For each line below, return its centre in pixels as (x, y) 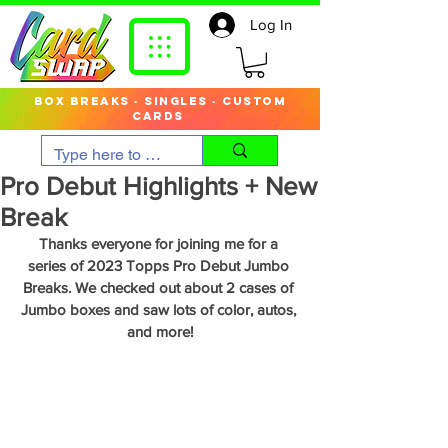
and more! (160, 332)
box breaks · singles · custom (160, 101)
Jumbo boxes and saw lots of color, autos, (160, 310)
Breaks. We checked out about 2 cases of (160, 288)
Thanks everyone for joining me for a (160, 244)
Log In (270, 24)
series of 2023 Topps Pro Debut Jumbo (160, 266)
